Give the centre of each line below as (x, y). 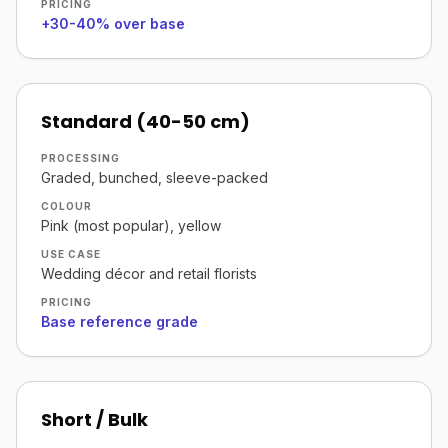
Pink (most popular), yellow (131, 225)
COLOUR (66, 206)
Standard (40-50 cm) (145, 121)
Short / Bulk (94, 419)
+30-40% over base (113, 23)
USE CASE (71, 254)
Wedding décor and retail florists (149, 273)
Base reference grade (119, 321)
